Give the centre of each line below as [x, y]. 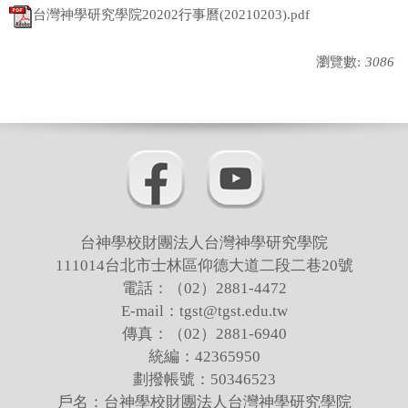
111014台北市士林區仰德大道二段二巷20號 [204, 265]
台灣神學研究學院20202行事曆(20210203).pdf [171, 15]
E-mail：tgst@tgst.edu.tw [204, 311]
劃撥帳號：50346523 [204, 379]
